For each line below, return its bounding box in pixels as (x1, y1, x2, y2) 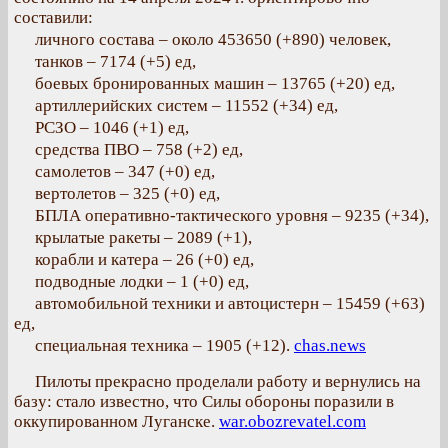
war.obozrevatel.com (219, 412, 366, 431)
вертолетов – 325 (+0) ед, (35, 184, 220, 203)
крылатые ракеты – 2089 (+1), (35, 228, 252, 247)
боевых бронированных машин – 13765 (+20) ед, (35, 74, 395, 93)
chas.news (294, 336, 366, 355)
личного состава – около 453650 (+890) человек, (35, 30, 391, 49)
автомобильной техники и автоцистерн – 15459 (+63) (35, 294, 425, 313)
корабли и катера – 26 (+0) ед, (35, 250, 254, 269)
